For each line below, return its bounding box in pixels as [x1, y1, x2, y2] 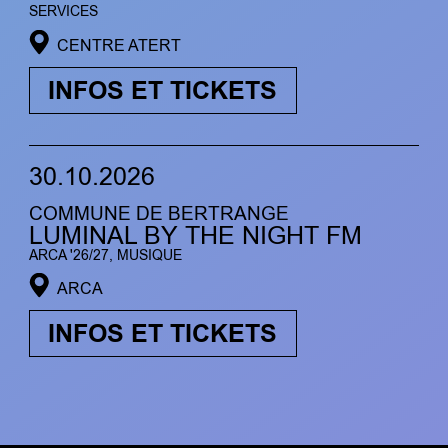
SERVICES [28, 2, 98, 22]
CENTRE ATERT [56, 34, 181, 56]
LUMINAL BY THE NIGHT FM [28, 218, 362, 253]
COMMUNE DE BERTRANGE [28, 200, 289, 226]
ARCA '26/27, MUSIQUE [28, 245, 182, 265]
